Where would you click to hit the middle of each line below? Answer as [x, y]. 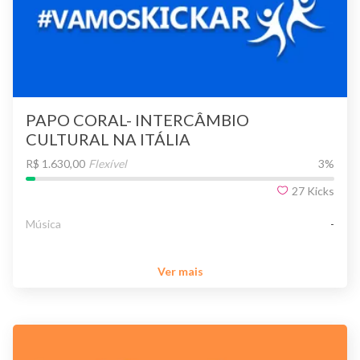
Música [43, 223]
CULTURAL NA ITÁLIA [108, 139]
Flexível [108, 163]
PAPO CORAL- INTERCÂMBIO [137, 119]
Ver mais [180, 272]
